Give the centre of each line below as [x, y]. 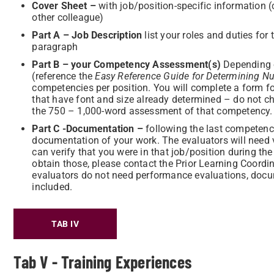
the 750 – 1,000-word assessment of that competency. [152, 111]
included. [55, 187]
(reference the [64, 76]
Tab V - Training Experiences [102, 262]
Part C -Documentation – [87, 129]
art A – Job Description [90, 35]
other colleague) [68, 17]
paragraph [55, 47]
